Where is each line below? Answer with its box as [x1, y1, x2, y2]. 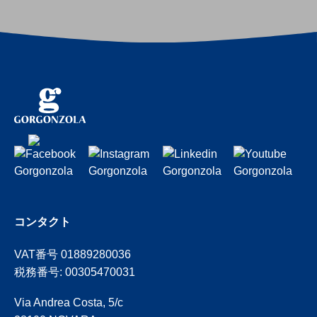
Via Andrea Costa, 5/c [14, 296, 123, 309]
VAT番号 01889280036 [14, 248, 131, 260]
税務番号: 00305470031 [14, 265, 135, 278]
